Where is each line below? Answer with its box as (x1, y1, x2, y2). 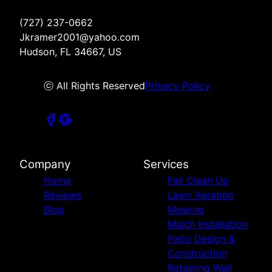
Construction (168, 247, 227, 260)
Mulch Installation (168, 218, 248, 231)
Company (19, 157, 70, 172)
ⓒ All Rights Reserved (44, 80, 145, 92)
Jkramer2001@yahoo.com (19, 31, 140, 44)
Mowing (168, 203, 204, 216)
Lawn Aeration (168, 189, 234, 202)
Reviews (44, 189, 81, 202)
